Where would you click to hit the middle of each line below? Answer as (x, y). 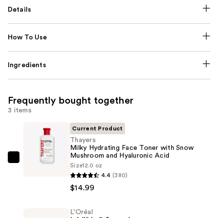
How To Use (27, 37)
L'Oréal (82, 212)
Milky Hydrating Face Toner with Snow (132, 148)
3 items (20, 110)
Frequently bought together (71, 100)
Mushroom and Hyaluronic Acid (120, 155)
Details (20, 9)
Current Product (98, 128)
